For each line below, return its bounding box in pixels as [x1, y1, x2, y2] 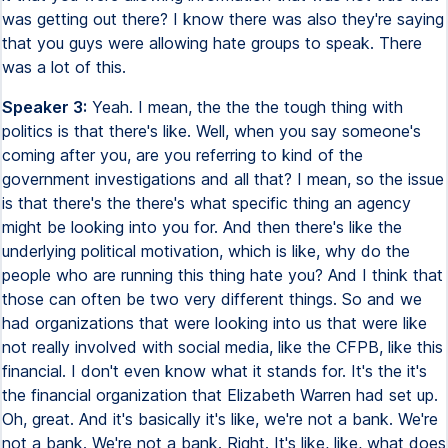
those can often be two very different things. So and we [2, 289, 422, 309]
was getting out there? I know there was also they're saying [2, 9, 444, 29]
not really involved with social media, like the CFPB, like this [2, 337, 443, 357]
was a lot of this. [2, 57, 126, 77]
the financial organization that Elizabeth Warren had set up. [2, 385, 438, 405]
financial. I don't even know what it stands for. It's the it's [2, 361, 427, 381]
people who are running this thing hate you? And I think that [2, 265, 443, 285]
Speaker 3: [2, 97, 87, 117]
